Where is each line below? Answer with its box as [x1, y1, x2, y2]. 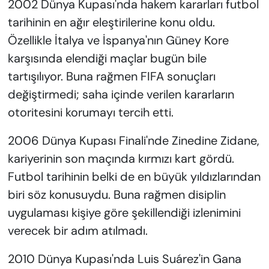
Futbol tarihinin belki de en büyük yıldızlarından [7, 168, 261, 184]
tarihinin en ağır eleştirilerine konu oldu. [7, 14, 215, 30]
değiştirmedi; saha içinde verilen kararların [7, 86, 234, 102]
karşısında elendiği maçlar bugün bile [7, 50, 207, 66]
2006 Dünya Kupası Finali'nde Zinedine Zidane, [7, 132, 259, 148]
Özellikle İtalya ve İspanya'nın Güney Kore [7, 32, 229, 48]
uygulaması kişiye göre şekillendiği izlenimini [7, 204, 241, 220]
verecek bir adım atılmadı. [7, 222, 148, 238]
